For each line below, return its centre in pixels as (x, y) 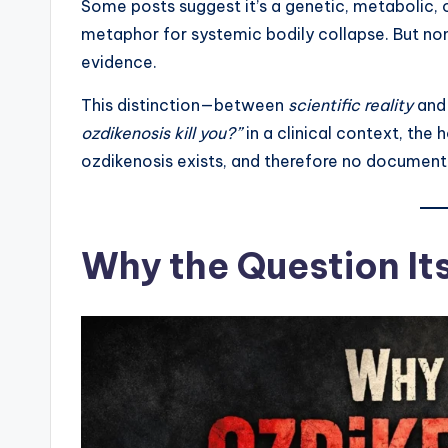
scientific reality (350, 105)
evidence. (119, 62)
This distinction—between (184, 105)
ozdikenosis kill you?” (161, 133)
